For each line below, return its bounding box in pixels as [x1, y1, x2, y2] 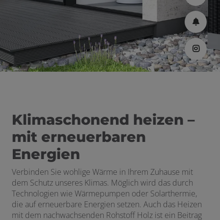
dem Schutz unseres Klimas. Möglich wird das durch [12, 177, 193, 188]
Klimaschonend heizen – [12, 110, 195, 128]
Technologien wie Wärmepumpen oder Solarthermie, [12, 188, 197, 199]
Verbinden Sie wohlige [12, 166, 92, 177]
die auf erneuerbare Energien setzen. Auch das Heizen [12, 198, 202, 210]
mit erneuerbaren [12, 128, 146, 145]
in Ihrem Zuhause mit [119, 166, 193, 177]
